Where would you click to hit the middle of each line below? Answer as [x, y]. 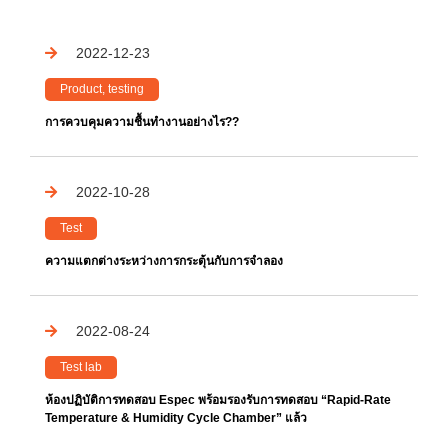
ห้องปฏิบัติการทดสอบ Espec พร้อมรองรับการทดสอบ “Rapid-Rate [218, 400]
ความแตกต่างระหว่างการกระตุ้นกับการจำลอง [164, 261]
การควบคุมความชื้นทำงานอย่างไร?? [142, 122]
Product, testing [102, 89]
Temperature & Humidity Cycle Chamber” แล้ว [176, 418]
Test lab [81, 367]
